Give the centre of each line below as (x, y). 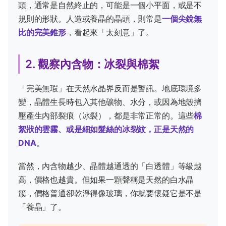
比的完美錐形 (42, 32)
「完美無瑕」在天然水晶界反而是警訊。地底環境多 (110, 88)
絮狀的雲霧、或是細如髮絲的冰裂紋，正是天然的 (106, 129)
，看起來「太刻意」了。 (110, 32)
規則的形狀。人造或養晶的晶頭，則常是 (90, 18)
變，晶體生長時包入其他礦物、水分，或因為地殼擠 (110, 102)
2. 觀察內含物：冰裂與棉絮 (92, 64)
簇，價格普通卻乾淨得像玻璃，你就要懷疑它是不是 (110, 193)
